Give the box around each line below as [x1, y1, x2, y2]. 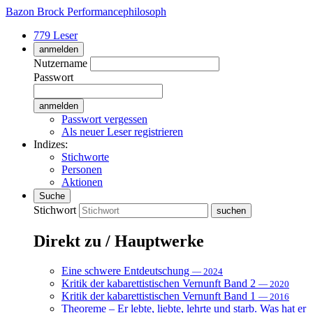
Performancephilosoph [67, 6, 166, 17]
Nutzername [34, 57, 87, 69]
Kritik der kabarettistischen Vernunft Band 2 [61, 277, 259, 289]
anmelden [39, 44, 78, 54]
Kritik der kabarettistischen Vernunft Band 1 [61, 289, 259, 302]
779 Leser [34, 29, 78, 41]
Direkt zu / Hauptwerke [34, 231, 204, 250]
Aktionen [61, 176, 103, 188]
